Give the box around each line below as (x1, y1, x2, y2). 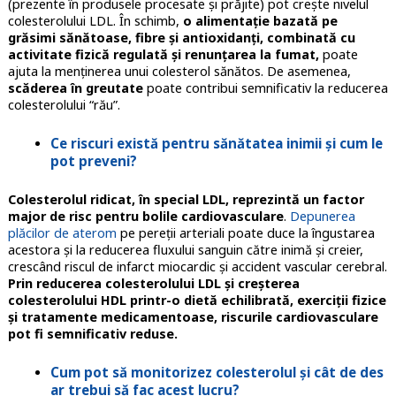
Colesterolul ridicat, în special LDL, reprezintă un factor (7, 191, 364, 209)
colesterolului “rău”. (7, 96, 120, 114)
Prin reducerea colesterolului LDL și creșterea (7, 275, 300, 293)
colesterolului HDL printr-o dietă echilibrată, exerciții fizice (7, 292, 386, 309)
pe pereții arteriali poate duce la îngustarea (119, 225, 375, 242)
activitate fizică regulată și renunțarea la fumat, (7, 46, 323, 64)
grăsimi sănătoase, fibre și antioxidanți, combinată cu (7, 29, 355, 47)
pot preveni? (49, 152, 137, 171)
